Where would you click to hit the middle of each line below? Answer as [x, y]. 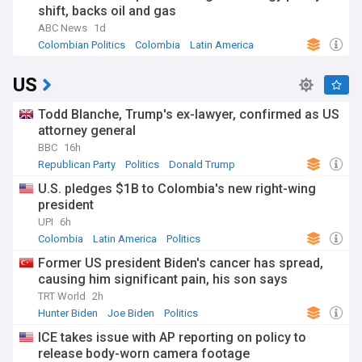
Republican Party [77, 164]
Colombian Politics [82, 45]
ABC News [63, 28]
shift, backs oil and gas [107, 11]
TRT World [62, 296]
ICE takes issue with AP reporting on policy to [172, 337]
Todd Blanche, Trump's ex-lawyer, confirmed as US [189, 114]
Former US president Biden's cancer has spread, [181, 263]
